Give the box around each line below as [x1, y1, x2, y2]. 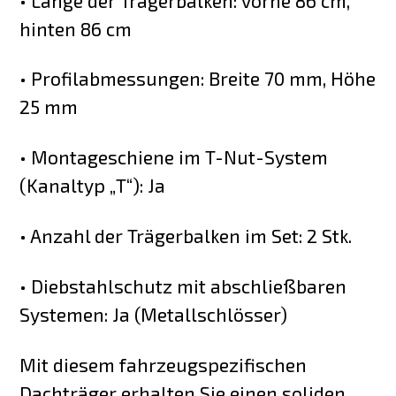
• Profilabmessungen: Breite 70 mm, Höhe [19, 67, 377, 90]
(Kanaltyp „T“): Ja [19, 174, 166, 197]
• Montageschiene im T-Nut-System [19, 146, 329, 169]
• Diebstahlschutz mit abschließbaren [19, 275, 347, 297]
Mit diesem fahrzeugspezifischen [19, 353, 308, 376]
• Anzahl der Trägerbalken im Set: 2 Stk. [19, 225, 353, 247]
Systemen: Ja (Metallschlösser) [19, 303, 288, 325]
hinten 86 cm [19, 17, 133, 40]
